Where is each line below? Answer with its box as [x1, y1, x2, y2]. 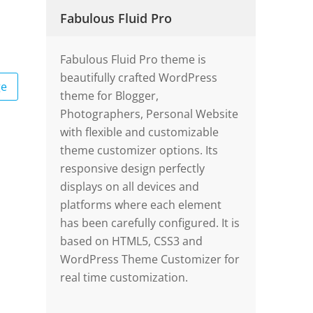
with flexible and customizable [60, 124, 219, 140]
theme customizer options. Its [60, 143, 219, 159]
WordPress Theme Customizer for [60, 252, 240, 268]
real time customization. [60, 270, 189, 286]
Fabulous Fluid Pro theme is [60, 52, 207, 68]
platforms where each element [60, 197, 222, 213]
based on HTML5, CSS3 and [60, 233, 203, 249]
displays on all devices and [60, 179, 200, 195]
